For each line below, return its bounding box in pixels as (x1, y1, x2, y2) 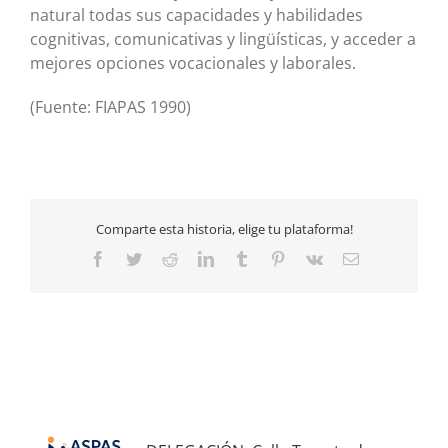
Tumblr (248, 249, 295, 266)
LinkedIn (212, 249, 271, 266)
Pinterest (284, 249, 339, 266)
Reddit (176, 249, 219, 266)
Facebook (104, 249, 167, 266)
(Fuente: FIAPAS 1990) (30, 95, 191, 118)
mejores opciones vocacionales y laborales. (30, 51, 356, 74)
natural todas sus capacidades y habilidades (30, 3, 363, 26)
